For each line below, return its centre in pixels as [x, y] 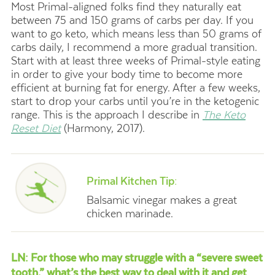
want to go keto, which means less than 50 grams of [136, 34]
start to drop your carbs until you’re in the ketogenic [135, 102]
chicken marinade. [130, 214]
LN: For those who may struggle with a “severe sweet [137, 258]
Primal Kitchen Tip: [132, 181]
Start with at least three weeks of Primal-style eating [136, 61]
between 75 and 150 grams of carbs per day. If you [132, 21]
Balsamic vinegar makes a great [162, 200]
